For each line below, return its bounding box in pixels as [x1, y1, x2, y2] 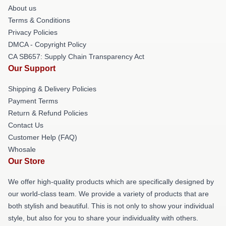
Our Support [8, 64, 55, 73]
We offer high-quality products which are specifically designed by [8, 177, 214, 186]
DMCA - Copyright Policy [8, 40, 86, 48]
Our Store [8, 156, 45, 165]
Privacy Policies [8, 28, 58, 36]
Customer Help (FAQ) [8, 133, 77, 141]
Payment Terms [8, 96, 58, 105]
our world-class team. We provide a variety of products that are [8, 189, 209, 198]
